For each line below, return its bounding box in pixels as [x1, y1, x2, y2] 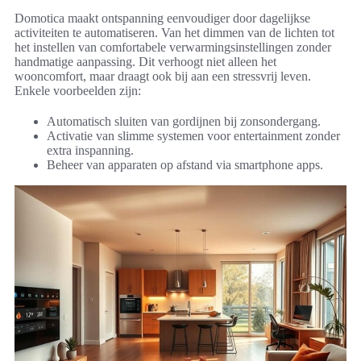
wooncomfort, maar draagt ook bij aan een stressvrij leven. [15, 69, 311, 84]
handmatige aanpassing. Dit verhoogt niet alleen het [15, 55, 276, 69]
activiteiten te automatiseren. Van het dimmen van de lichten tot [15, 26, 334, 40]
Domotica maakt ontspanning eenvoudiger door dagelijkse [15, 11, 310, 26]
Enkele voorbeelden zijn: [15, 84, 141, 98]
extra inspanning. [47, 143, 134, 158]
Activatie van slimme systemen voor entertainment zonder [47, 129, 340, 143]
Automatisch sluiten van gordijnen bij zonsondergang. [47, 114, 321, 129]
